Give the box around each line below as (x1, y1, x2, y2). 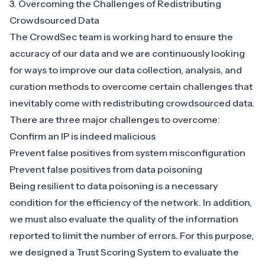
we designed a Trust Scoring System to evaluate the (9, 245, 239, 258)
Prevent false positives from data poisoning (9, 163, 202, 175)
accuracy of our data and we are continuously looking (9, 47, 245, 59)
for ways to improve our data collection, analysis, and (9, 63, 242, 76)
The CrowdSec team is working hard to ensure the (9, 30, 233, 43)
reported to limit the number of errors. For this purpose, (9, 229, 254, 241)
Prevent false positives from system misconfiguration (9, 146, 245, 159)
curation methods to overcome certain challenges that (9, 80, 253, 92)
